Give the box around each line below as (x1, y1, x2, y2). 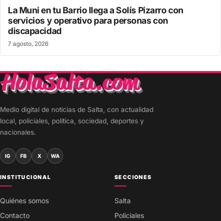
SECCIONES (114, 174, 152, 181)
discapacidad (8, 26, 62, 37)
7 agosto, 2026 (8, 40, 48, 48)
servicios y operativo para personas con (8, 15, 168, 26)
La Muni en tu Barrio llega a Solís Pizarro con (8, 5, 184, 16)
